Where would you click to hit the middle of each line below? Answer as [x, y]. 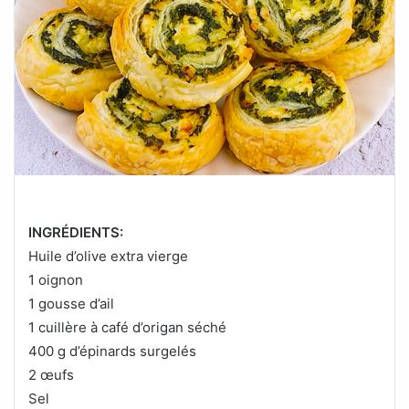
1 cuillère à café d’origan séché [127, 328]
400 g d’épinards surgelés [112, 351]
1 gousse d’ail [71, 304]
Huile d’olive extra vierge [108, 257]
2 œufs [51, 375]
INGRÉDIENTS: [76, 233]
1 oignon [56, 280]
